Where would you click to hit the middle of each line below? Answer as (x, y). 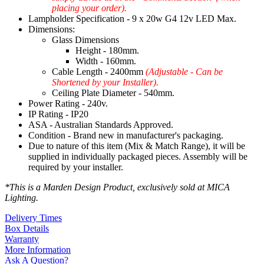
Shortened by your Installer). (105, 82)
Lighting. (22, 198)
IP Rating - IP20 (58, 114)
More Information (38, 250)
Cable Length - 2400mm (99, 72)
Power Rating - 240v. (68, 104)
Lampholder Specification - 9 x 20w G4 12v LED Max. (132, 19)
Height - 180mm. (107, 51)
